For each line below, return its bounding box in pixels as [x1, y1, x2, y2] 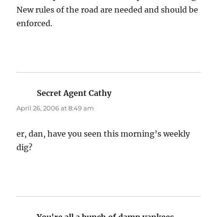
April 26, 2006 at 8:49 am [16, 104, 94, 112]
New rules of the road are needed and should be [16, 5, 199, 15]
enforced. [16, 18, 53, 29]
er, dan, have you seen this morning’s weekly [16, 129, 190, 139]
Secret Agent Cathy [37, 88, 112, 98]
